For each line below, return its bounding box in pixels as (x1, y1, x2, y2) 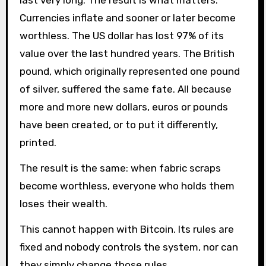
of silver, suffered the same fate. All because (19, 83, 232, 96)
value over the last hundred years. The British (19, 47, 235, 60)
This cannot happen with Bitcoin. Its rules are (19, 223, 234, 235)
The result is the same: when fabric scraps (19, 161, 221, 174)
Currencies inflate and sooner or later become (19, 12, 236, 24)
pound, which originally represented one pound (19, 65, 240, 78)
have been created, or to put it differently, (19, 119, 218, 131)
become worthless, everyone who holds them (19, 179, 235, 192)
